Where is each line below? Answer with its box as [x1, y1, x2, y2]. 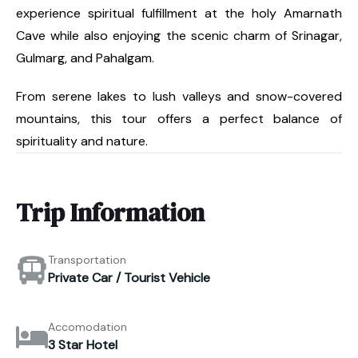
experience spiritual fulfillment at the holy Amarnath [16, 4, 342, 22]
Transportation [48, 253, 126, 268]
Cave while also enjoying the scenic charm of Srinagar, [16, 26, 342, 44]
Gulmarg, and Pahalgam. [16, 49, 154, 66]
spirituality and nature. [16, 132, 148, 149]
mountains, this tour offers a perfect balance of [16, 109, 342, 127]
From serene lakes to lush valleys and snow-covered [16, 87, 342, 105]
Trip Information [16, 194, 205, 230]
